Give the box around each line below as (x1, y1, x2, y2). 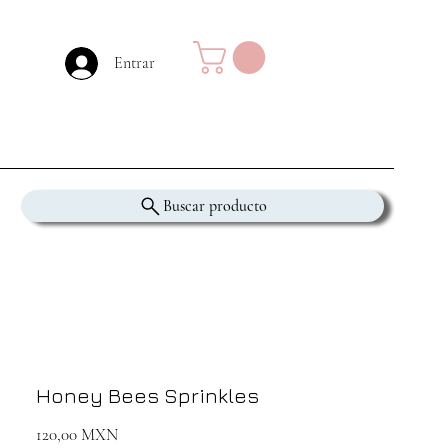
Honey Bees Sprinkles (36, 383, 259, 408)
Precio (117, 423, 159, 444)
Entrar (114, 53, 156, 73)
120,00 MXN (36, 424, 118, 445)
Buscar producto (163, 196, 267, 216)
